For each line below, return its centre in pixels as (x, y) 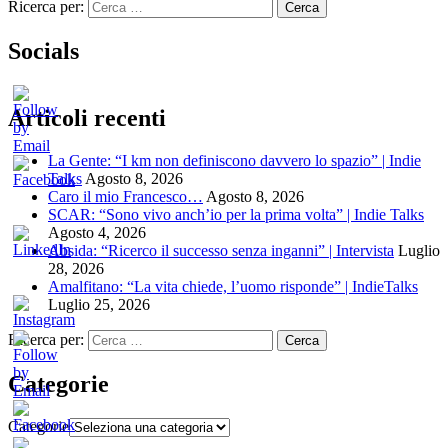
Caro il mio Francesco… (125, 196)
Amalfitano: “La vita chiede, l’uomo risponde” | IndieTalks (233, 286)
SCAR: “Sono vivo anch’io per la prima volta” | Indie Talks (236, 214)
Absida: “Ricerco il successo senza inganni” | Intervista (221, 250)
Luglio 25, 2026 (99, 304)
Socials (43, 51)
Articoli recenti (87, 117)
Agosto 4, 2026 (97, 232)
